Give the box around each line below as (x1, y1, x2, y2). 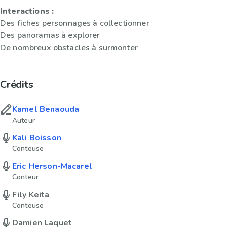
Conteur (12, 172, 39, 182)
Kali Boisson (12, 132, 61, 143)
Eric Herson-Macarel (12, 160, 92, 172)
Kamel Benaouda (12, 103, 80, 115)
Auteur (12, 115, 35, 125)
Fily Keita (12, 188, 50, 200)
